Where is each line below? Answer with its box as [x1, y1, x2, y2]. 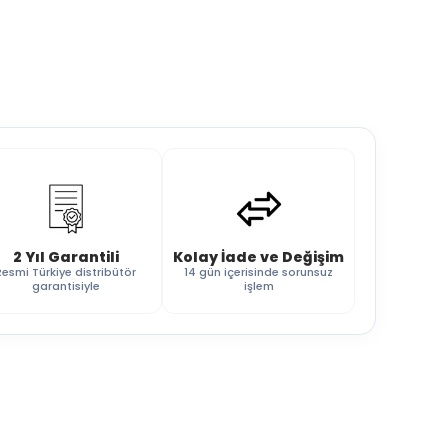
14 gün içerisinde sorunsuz [184, 264, 333, 280]
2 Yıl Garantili [12, 247, 119, 267]
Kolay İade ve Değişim [173, 247, 344, 267]
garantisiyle [31, 278, 100, 294]
